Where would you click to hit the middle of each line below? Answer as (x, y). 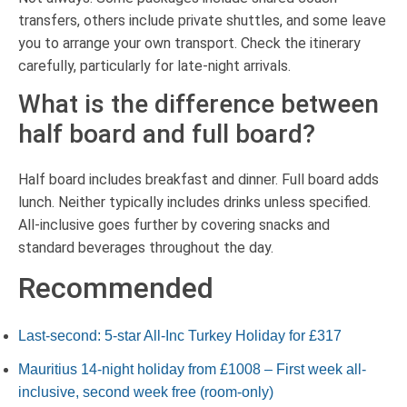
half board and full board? (167, 134)
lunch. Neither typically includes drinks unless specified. (194, 203)
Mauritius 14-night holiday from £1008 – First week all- (192, 370)
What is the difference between (199, 104)
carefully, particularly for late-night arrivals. (154, 66)
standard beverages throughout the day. (146, 248)
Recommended (116, 288)
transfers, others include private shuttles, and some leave (202, 21)
